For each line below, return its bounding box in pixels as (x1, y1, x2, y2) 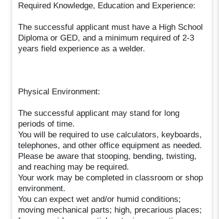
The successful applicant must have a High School (18, 22, 203, 32)
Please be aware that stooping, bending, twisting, (18, 151, 197, 161)
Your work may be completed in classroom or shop (18, 173, 203, 182)
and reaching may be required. (18, 162, 130, 172)
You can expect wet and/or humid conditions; (18, 194, 181, 204)
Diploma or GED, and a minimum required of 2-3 (18, 33, 195, 43)
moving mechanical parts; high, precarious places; (18, 205, 202, 215)
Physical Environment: (18, 87, 101, 96)
